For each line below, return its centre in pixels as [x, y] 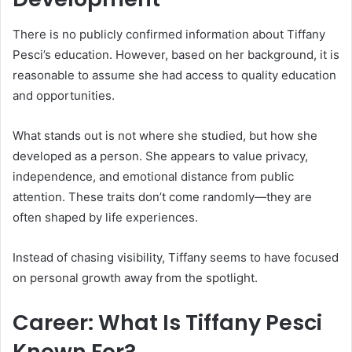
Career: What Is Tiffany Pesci [167, 322]
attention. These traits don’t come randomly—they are [162, 196]
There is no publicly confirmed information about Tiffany [169, 34]
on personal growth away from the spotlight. [135, 277]
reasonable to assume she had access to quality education [174, 75]
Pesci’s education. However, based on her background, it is [176, 54]
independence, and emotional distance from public [153, 176]
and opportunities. [64, 95]
